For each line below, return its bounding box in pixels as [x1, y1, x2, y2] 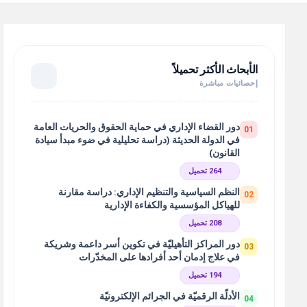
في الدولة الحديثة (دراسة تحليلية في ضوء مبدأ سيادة [35, 134, 240, 145]
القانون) [209, 147, 240, 158]
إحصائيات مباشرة [199, 79, 258, 88]
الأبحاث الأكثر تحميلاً [173, 63, 258, 76]
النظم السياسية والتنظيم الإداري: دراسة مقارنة [58, 186, 240, 197]
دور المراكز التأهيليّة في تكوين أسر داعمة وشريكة [44, 238, 240, 249]
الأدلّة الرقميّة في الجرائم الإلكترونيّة [99, 291, 240, 302]
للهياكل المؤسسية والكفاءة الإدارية [104, 199, 240, 210]
